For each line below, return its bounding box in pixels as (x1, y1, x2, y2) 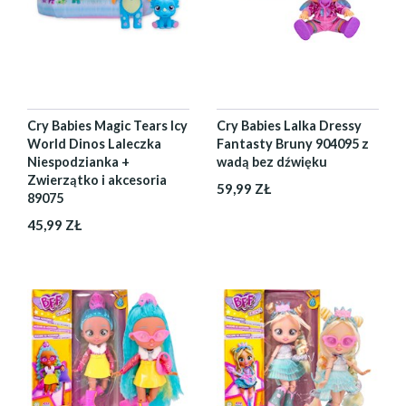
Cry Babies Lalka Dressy (217, 118, 362, 133)
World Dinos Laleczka (27, 136, 161, 151)
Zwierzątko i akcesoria (27, 172, 167, 188)
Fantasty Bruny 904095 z (217, 136, 369, 151)
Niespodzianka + (27, 154, 130, 169)
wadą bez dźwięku (217, 154, 327, 169)
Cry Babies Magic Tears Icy (27, 118, 188, 133)
